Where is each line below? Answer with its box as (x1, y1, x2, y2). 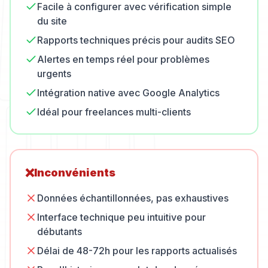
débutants (37, 226, 82, 237)
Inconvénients (34, 166, 115, 179)
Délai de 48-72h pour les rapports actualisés (37, 245, 237, 257)
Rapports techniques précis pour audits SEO (37, 34, 235, 46)
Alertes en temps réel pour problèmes (37, 53, 209, 65)
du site (37, 15, 67, 27)
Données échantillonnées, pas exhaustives (37, 192, 229, 204)
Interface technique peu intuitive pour (37, 211, 206, 223)
